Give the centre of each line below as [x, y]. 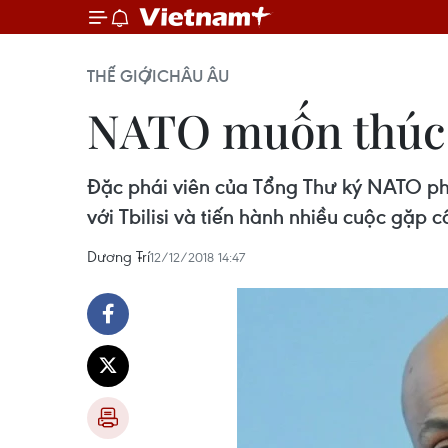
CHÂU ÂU [193, 76]
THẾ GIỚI [122, 76]
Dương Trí [118, 256]
